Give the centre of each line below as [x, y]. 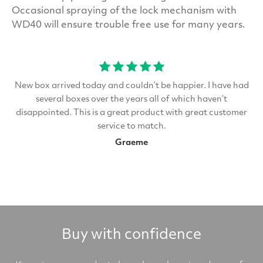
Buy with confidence [131, 236]
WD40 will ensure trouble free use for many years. [129, 26]
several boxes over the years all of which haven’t [131, 100]
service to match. [131, 127]
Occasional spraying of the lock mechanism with [124, 11]
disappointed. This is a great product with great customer [131, 113]
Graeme [131, 143]
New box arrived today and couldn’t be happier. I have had [131, 86]
